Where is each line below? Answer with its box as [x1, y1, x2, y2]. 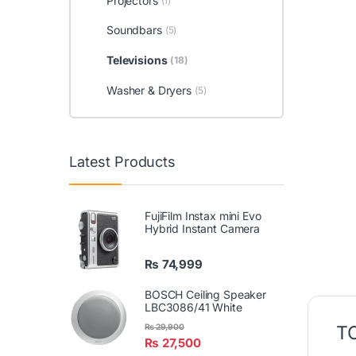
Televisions [106, 53, 168, 67]
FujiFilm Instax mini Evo [145, 209, 261, 223]
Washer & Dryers [106, 83, 192, 97]
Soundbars [106, 23, 162, 37]
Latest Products [69, 153, 176, 170]
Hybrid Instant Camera [145, 222, 261, 236]
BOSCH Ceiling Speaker [145, 288, 267, 302]
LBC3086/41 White [145, 300, 242, 315]
